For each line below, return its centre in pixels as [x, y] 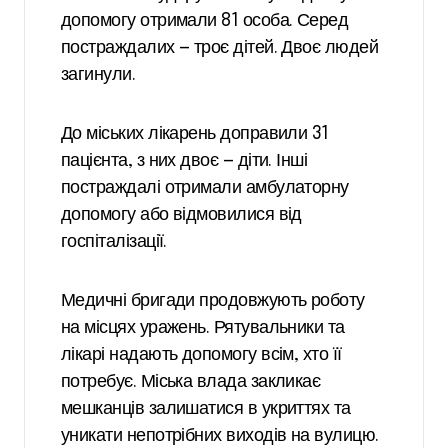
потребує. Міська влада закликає [191, 381]
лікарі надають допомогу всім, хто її [201, 354]
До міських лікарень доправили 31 [195, 133]
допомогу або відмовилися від [181, 214]
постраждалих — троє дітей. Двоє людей [220, 47]
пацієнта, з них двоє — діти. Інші [184, 160]
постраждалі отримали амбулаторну [205, 187]
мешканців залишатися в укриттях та [206, 408]
